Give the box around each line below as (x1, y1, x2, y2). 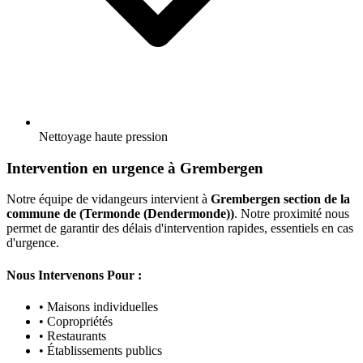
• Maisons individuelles (39, 299, 158, 314)
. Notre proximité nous (234, 207, 349, 221)
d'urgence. (6, 236, 59, 250)
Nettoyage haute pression (39, 129, 168, 143)
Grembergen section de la (211, 192, 350, 207)
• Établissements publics (39, 343, 162, 357)
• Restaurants (39, 328, 106, 343)
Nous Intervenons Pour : (6, 267, 142, 282)
